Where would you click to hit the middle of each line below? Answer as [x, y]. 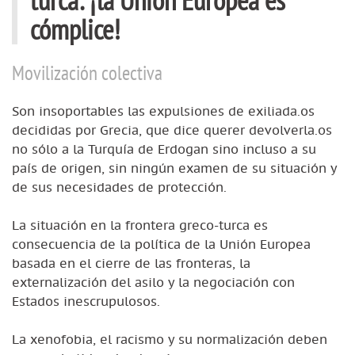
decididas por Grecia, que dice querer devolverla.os [172, 130]
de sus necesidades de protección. [119, 187]
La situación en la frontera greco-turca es [140, 225]
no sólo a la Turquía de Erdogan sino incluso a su [164, 149]
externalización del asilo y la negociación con [153, 282]
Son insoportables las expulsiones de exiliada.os [163, 111]
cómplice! [75, 29]
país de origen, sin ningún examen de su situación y [174, 168]
